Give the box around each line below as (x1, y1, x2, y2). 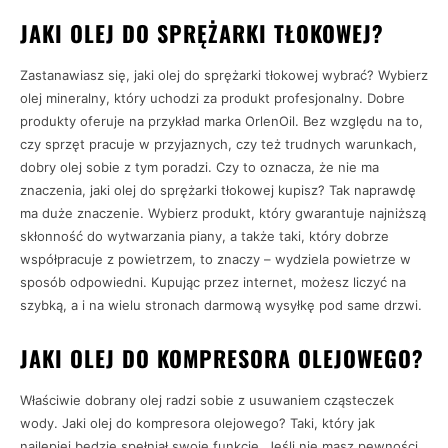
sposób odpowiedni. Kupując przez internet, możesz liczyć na (20, 273, 406, 290)
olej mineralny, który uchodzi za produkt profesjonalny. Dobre (20, 89, 405, 106)
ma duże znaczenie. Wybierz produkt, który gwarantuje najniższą (20, 204, 426, 221)
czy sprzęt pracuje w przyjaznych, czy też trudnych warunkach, (20, 135, 417, 152)
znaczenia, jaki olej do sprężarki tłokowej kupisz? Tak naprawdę (20, 181, 416, 198)
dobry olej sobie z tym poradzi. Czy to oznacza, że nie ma (20, 158, 379, 175)
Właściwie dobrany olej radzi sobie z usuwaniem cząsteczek (20, 391, 394, 408)
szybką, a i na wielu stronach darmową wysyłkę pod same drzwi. (20, 296, 422, 313)
